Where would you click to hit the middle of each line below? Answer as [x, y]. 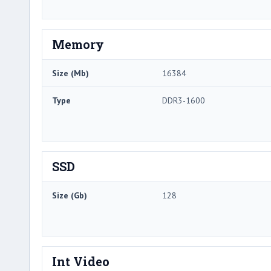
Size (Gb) [70, 196]
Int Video [81, 262]
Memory [78, 44]
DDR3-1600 [184, 101]
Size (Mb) [70, 73]
